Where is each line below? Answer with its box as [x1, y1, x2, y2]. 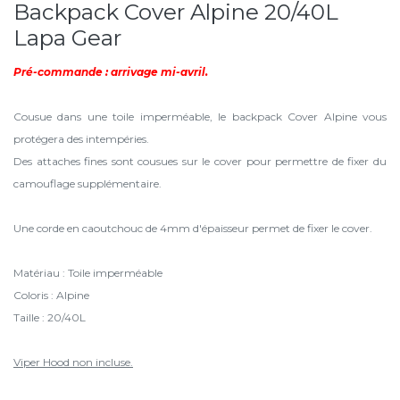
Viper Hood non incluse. [13, 355, 133, 369]
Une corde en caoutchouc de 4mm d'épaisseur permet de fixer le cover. [13, 221, 372, 235]
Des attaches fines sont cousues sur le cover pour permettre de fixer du [13, 154, 387, 168]
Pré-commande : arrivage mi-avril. [13, 65, 208, 79]
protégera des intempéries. [13, 132, 152, 146]
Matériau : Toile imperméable [13, 266, 162, 279]
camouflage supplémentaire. [13, 177, 162, 190]
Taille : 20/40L [13, 311, 86, 324]
